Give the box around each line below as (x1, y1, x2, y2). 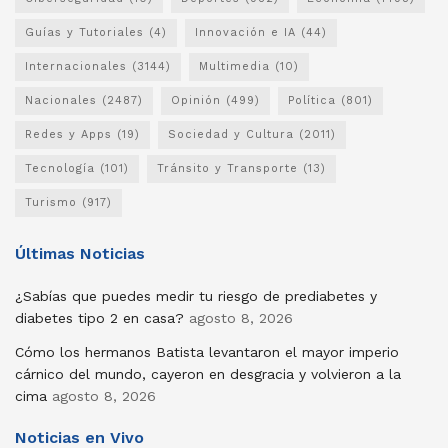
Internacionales (25, 59, 127, 73)
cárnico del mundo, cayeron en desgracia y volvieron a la (15, 365, 401, 382)
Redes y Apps (25, 127, 112, 141)
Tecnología (25, 161, 95, 175)
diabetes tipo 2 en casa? (15, 309, 184, 326)
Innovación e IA (195, 25, 296, 39)
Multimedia (199, 59, 270, 73)
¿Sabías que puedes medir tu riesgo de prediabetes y (15, 287, 377, 304)
